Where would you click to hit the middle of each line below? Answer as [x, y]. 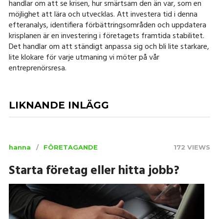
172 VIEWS [192, 147]
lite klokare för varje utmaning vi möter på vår [84, 58]
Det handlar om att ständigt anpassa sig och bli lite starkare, [109, 47]
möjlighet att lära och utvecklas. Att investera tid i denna [103, 15]
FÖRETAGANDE [70, 147]
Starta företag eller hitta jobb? [94, 171]
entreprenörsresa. [37, 69]
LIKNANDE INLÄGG [59, 105]
